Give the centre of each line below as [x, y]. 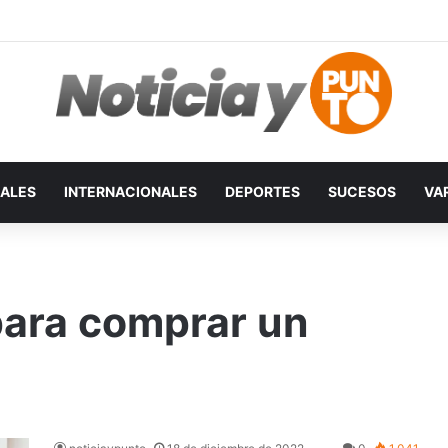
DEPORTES [262, 191]
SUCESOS [361, 191]
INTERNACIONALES [130, 191]
